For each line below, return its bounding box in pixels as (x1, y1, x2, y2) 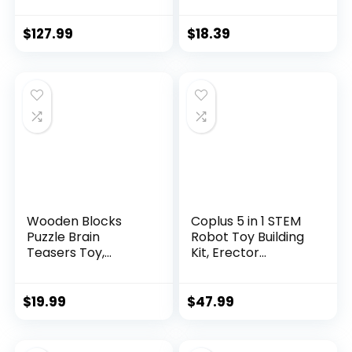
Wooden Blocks (27, 212, 123, 231)
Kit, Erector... (191, 244, 267, 262)
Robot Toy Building (191, 228, 305, 247)
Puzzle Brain (27, 228, 101, 247)
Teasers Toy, (27, 244, 105, 262)
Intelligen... (27, 259, 91, 278)
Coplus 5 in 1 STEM (191, 212, 302, 231)
